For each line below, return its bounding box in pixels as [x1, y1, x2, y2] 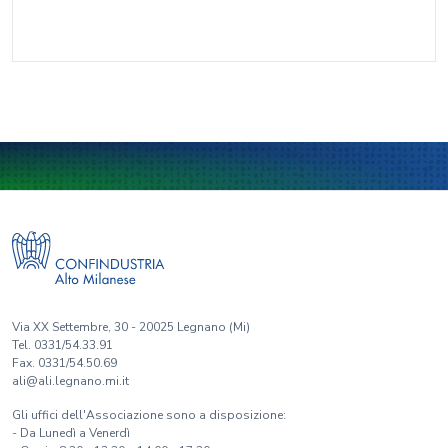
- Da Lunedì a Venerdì [12, 425, 130, 441]
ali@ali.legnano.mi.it [12, 373, 129, 389]
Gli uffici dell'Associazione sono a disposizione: [12, 407, 286, 423]
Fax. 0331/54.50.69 [12, 355, 117, 371]
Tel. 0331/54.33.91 [12, 337, 113, 353]
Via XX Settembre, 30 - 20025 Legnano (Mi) [12, 319, 250, 335]
